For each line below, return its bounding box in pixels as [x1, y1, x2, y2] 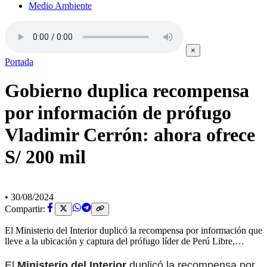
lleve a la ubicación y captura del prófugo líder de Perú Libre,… [5, 236, 244, 247]
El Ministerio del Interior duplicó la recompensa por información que [5, 225, 262, 236]
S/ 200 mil [5, 146, 86, 168]
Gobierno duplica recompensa [5, 80, 249, 102]
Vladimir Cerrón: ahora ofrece [5, 124, 255, 146]
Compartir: [5, 204, 45, 215]
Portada [5, 57, 33, 67]
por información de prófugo [5, 102, 231, 124]
